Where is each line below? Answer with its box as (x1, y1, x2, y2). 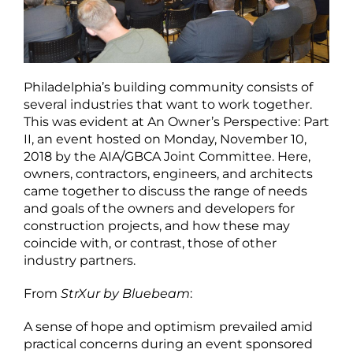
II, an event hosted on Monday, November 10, (24, 131, 307, 147)
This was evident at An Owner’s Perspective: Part (24, 113, 329, 129)
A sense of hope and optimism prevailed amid (24, 318, 313, 334)
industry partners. (24, 252, 136, 268)
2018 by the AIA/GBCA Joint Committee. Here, (24, 148, 310, 164)
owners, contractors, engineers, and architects (24, 165, 313, 181)
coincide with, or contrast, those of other (24, 235, 277, 251)
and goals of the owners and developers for (24, 200, 295, 216)
